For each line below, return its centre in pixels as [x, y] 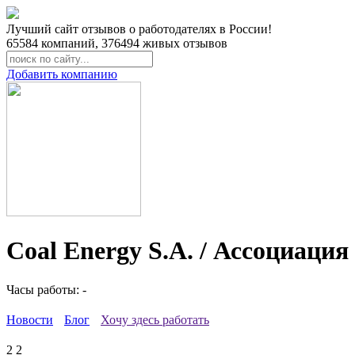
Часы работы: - [46, 289]
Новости [30, 319]
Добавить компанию [62, 74]
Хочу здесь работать [155, 319]
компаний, [70, 43]
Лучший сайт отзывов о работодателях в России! [139, 29]
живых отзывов [183, 43]
